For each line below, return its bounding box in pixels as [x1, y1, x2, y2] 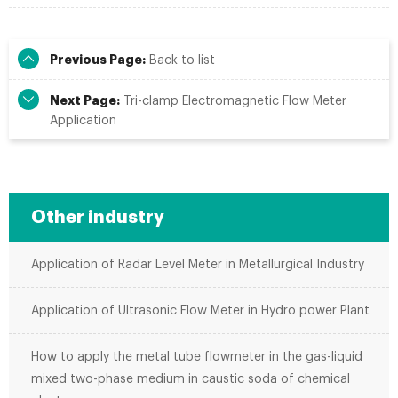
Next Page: [50, 94, 120, 107]
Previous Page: [50, 53, 146, 67]
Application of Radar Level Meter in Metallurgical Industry [31, 259, 364, 272]
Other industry [31, 208, 164, 227]
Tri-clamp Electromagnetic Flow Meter [120, 95, 346, 108]
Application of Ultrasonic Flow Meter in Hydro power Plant [31, 305, 370, 318]
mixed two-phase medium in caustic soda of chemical [31, 373, 350, 386]
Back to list [146, 54, 215, 68]
